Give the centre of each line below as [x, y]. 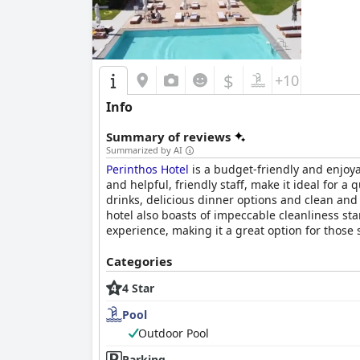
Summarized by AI [144, 150]
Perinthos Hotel [147, 169]
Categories [139, 261]
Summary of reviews [168, 137]
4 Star [138, 288]
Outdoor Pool [174, 333]
